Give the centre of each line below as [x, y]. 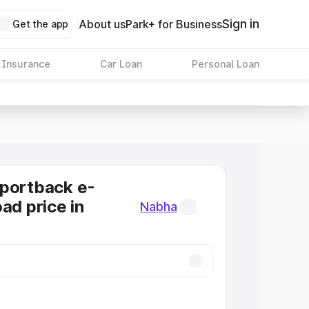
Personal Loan [225, 64]
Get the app [40, 24]
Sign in [241, 24]
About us [102, 24]
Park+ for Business [174, 24]
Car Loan [121, 64]
